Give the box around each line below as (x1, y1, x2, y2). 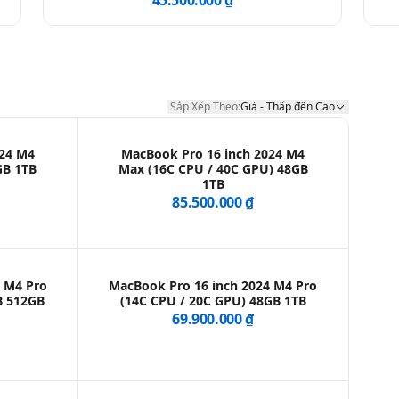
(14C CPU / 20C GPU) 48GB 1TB (119, 292, 306, 310)
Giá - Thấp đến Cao (240, 99, 335, 115)
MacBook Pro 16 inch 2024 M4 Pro (109, 277, 318, 295)
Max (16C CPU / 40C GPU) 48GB (118, 160, 308, 178)
